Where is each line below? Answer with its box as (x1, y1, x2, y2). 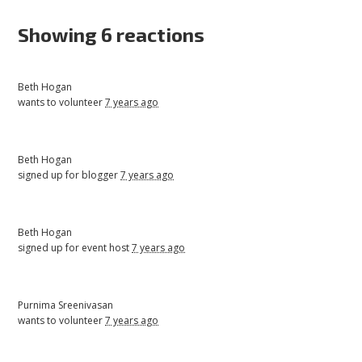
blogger (82, 167, 121, 182)
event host (82, 240, 133, 255)
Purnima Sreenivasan (18, 297, 114, 312)
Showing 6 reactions (18, 22, 205, 46)
